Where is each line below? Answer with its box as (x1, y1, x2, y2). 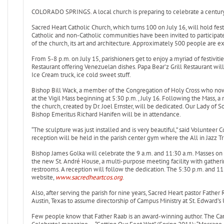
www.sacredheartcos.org (55, 173, 122, 181)
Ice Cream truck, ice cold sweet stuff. (31, 70, 131, 79)
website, (31, 173, 55, 181)
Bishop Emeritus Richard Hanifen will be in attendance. (31, 110, 181, 118)
